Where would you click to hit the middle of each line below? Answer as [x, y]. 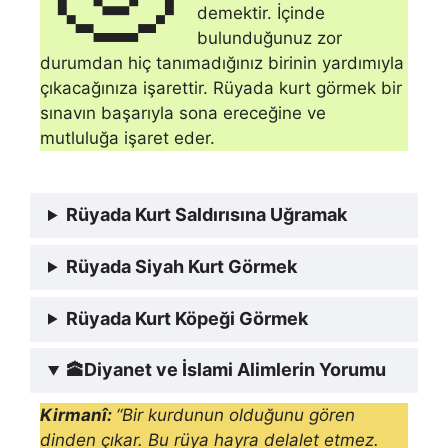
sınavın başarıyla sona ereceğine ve [183, 112]
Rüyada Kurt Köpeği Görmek [187, 318]
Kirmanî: [78, 415]
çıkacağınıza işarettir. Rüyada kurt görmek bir [221, 87]
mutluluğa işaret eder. [127, 137]
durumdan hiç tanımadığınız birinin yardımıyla [222, 62]
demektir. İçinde [261, 12]
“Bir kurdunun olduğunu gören [235, 415]
